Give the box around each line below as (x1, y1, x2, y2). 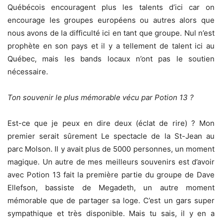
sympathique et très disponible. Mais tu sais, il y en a (7, 209, 215, 218)
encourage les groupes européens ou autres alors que (7, 15, 215, 25)
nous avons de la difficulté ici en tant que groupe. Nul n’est (7, 28, 215, 38)
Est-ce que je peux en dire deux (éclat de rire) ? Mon (7, 118, 215, 128)
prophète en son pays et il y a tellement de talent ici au (7, 41, 215, 51)
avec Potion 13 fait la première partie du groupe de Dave (7, 170, 215, 179)
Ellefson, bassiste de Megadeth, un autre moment (7, 183, 215, 192)
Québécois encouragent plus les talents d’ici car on (7, 2, 215, 12)
